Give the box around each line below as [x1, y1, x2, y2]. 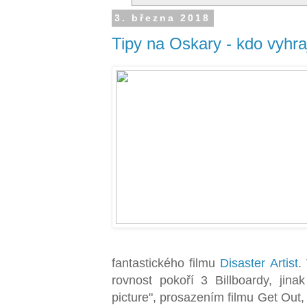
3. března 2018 [114, 12, 211, 24]
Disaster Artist [220, 255, 298, 270]
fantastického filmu [112, 255, 221, 270]
